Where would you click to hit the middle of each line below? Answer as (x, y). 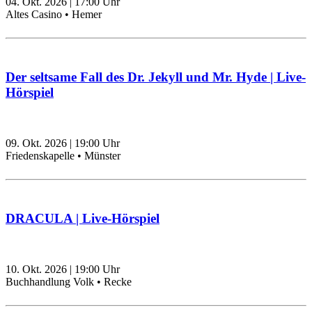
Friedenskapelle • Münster (63, 156)
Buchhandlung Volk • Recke (69, 282)
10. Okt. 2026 (36, 270)
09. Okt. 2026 (36, 143)
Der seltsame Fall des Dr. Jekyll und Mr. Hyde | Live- (156, 77)
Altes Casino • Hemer (54, 15)
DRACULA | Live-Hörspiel (83, 219)
